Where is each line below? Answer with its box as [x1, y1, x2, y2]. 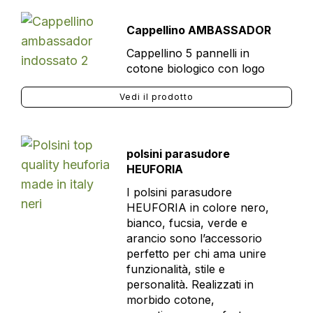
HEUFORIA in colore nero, [126, 201, 269, 214]
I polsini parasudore [126, 185, 232, 199]
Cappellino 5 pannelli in [126, 46, 249, 60]
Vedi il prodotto [119, 92, 194, 102]
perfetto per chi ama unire [126, 247, 266, 261]
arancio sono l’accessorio [126, 231, 262, 245]
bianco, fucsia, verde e [126, 216, 247, 230]
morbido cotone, [126, 293, 214, 307]
